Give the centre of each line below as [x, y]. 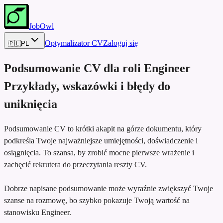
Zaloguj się [120, 43]
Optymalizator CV [74, 43]
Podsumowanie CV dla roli [72, 68]
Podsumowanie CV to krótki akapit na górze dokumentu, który [103, 128]
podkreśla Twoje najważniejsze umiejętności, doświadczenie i [101, 140]
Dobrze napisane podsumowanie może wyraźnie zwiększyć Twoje [109, 188]
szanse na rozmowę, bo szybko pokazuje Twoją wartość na [97, 200]
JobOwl [41, 26]
